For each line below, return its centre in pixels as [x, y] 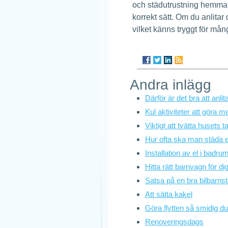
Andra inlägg [170, 85]
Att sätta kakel [169, 194]
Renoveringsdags [174, 222]
